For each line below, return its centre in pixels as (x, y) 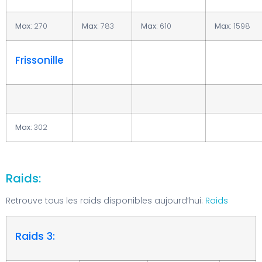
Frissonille (39, 60)
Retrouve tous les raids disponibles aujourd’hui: (106, 201)
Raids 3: (35, 236)
